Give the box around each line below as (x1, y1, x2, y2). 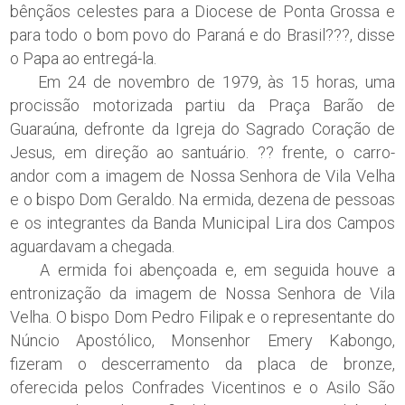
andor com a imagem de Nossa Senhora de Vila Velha (10, 165, 395, 185)
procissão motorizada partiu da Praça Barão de (10, 95, 395, 115)
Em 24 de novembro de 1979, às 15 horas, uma (10, 71, 395, 91)
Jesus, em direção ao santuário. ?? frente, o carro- (10, 142, 395, 162)
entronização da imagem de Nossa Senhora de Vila (10, 283, 395, 303)
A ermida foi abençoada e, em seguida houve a (10, 259, 395, 279)
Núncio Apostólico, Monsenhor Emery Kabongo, (10, 330, 395, 350)
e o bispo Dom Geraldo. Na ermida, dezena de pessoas (10, 189, 395, 209)
